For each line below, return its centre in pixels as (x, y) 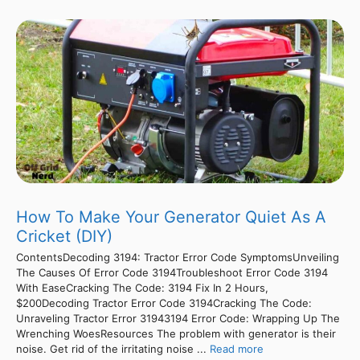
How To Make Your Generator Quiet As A (171, 217)
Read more (237, 349)
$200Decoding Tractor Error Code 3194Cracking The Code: (164, 303)
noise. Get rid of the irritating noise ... (113, 349)
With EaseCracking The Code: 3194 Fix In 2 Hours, (142, 288)
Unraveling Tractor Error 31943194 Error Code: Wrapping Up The (178, 319)
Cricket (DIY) (64, 237)
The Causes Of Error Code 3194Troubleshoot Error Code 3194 (172, 273)
